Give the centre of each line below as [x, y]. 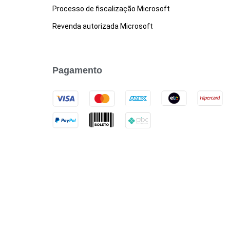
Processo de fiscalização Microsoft [111, 8]
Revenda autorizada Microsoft [103, 26]
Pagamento [77, 70]
